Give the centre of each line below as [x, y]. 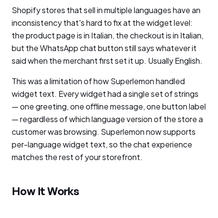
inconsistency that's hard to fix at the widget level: [102, 23]
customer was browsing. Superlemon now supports [104, 132]
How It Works [45, 191]
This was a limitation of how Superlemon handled [98, 81]
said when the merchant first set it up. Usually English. [107, 61]
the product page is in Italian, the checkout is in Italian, [108, 35]
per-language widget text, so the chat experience [102, 144]
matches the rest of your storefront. [77, 157]
